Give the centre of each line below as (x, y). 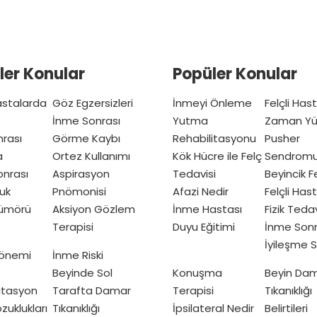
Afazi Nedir (201, 192)
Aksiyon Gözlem (94, 209)
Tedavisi (194, 174)
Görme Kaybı (86, 139)
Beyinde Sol (82, 273)
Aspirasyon (81, 174)
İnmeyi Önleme (212, 103)
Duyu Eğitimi (204, 227)
